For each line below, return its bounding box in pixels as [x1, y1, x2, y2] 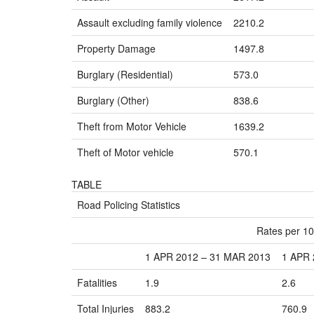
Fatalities [77, 275, 117, 289]
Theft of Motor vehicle [77, 145, 174, 159]
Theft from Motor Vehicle [77, 119, 186, 133]
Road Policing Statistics [77, 198, 180, 212]
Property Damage [77, 41, 156, 55]
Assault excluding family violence [77, 15, 222, 29]
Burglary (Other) [77, 93, 149, 107]
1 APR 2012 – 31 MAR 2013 [145, 250, 271, 264]
